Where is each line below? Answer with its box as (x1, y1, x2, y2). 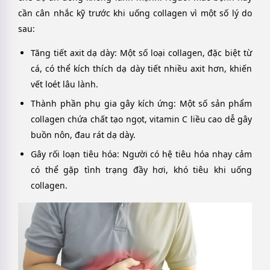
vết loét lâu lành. (31, 78, 98, 90)
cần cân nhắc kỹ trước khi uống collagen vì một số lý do (18, 7, 252, 19)
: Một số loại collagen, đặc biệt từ (115, 47, 253, 59)
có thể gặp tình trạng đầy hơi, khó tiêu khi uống (31, 164, 252, 176)
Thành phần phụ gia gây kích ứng (31, 98, 174, 110)
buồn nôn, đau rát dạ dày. (31, 129, 136, 141)
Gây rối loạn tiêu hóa (31, 148, 117, 160)
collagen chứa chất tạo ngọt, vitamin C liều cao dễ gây (31, 113, 252, 125)
